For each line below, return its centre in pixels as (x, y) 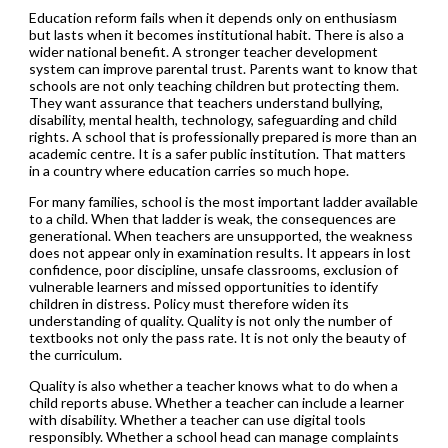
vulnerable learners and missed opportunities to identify (203, 286)
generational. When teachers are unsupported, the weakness (220, 235)
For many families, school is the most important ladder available (223, 201)
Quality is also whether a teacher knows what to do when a (213, 385)
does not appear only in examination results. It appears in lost (219, 252)
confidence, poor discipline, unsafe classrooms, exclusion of (213, 269)
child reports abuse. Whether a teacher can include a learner (216, 402)
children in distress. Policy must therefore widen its (188, 303)
